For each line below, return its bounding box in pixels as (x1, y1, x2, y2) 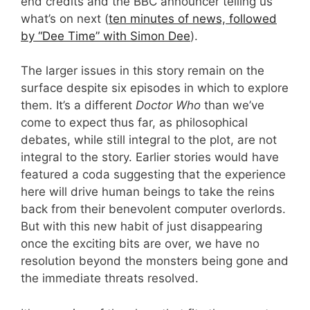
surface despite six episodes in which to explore (21, 81, 289, 95)
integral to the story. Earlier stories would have (21, 150, 279, 165)
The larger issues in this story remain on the (21, 64, 264, 78)
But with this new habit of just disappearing (21, 219, 262, 234)
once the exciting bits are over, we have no (21, 237, 259, 251)
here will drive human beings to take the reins (21, 185, 275, 199)
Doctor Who (136, 98, 201, 113)
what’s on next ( (21, 11, 109, 26)
